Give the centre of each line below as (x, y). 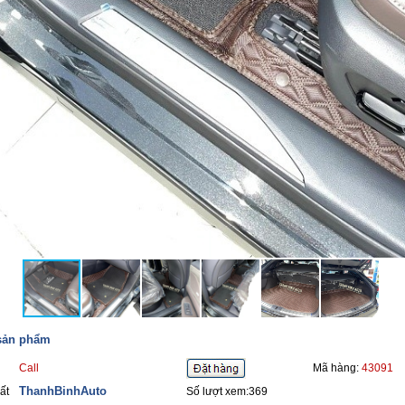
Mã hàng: (337, 368)
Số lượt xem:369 (227, 391)
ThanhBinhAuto (63, 391)
